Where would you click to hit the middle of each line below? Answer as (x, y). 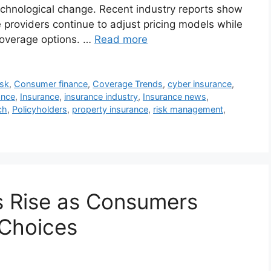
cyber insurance (200, 84)
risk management (188, 109)
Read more (121, 40)
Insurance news (175, 97)
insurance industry (101, 97)
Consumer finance (51, 84)
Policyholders (40, 109)
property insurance (110, 109)
